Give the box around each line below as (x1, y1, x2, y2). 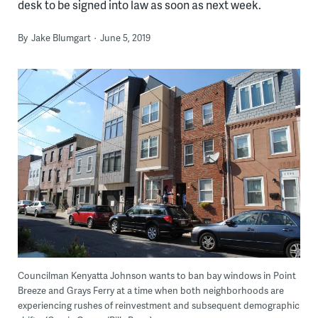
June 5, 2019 (99, 31, 150, 44)
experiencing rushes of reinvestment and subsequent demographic (17, 299, 300, 312)
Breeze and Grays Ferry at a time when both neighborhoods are (17, 284, 284, 297)
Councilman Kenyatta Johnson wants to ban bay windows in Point (17, 269, 296, 283)
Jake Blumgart (31, 31, 91, 44)
